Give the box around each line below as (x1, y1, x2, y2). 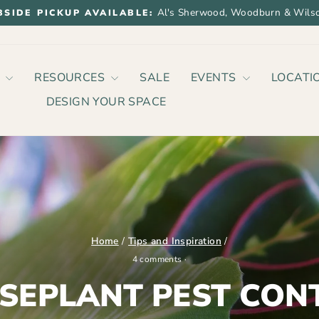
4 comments (132, 253, 184, 265)
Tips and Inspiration (128, 234, 221, 248)
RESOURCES (34, 70, 108, 85)
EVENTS (191, 70, 239, 85)
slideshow (158, 32, 214, 48)
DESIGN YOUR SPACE (46, 94, 167, 110)
